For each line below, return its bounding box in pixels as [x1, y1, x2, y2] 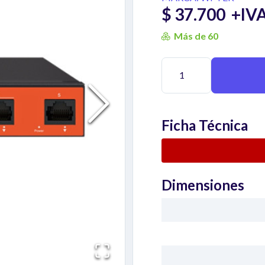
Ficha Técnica [161, 116, 248, 134]
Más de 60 [174, 30, 218, 41]
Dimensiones [161, 176, 244, 193]
